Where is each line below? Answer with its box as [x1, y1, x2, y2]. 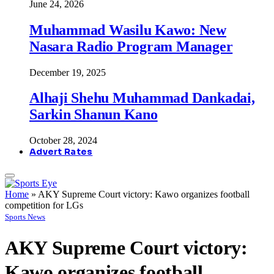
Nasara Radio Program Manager [29, 38, 233, 54]
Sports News [5, 212, 45, 222]
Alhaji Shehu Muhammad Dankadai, [29, 90, 255, 106]
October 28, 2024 [29, 135, 97, 146]
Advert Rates [29, 146, 93, 158]
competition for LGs [5, 200, 83, 211]
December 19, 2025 [29, 67, 106, 78]
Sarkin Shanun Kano [29, 106, 158, 123]
